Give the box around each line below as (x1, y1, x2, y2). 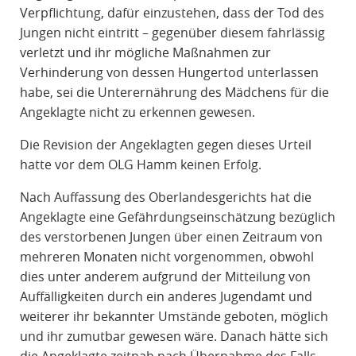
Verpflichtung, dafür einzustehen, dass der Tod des (19, 4, 324, 22)
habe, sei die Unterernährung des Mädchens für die (19, 83, 329, 102)
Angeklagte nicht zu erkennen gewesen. (19, 103, 255, 122)
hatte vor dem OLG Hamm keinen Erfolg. (19, 156, 261, 174)
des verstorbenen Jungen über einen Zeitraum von (19, 228, 323, 246)
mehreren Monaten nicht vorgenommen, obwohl (19, 248, 314, 266)
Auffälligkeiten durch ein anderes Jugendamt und (19, 288, 312, 306)
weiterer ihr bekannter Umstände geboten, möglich (19, 308, 328, 326)
